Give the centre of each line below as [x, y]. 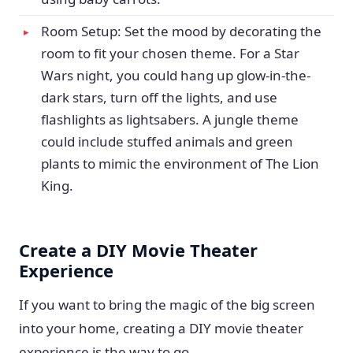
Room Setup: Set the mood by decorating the [181, 31]
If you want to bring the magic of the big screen [167, 305]
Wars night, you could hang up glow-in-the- [176, 75]
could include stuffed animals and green [167, 141]
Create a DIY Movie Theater [138, 250]
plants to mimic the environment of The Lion [180, 163]
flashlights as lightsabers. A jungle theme [170, 119]
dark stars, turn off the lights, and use [159, 97]
